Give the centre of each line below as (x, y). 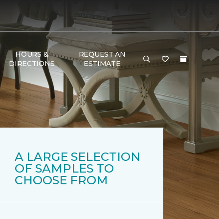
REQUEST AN (102, 54)
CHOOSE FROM (61, 180)
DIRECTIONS (32, 64)
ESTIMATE (102, 64)
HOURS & (32, 54)
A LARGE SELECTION (77, 157)
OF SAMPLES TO (64, 168)
